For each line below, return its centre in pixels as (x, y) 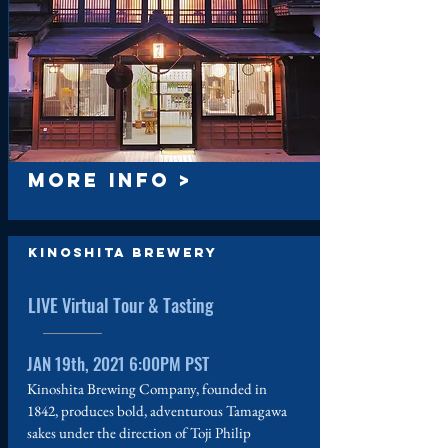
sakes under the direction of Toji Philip (139, 432)
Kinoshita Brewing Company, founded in (147, 388)
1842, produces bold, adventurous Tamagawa (157, 410)
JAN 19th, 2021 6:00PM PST (118, 363)
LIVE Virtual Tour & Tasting (120, 305)
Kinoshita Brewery (122, 252)
